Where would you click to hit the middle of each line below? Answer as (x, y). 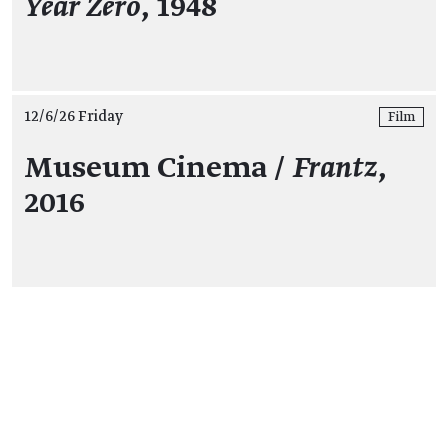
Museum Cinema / (158, 169)
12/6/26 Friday (73, 117)
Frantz (334, 169)
